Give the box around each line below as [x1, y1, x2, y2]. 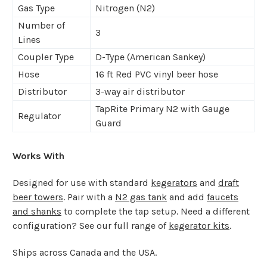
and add [167, 191, 207, 203]
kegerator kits [169, 220, 229, 232]
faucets [207, 191, 238, 203]
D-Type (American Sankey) [95, 51, 206, 63]
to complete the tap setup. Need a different [61, 206, 250, 218]
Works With [13, 150, 64, 162]
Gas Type [18, 2, 55, 14]
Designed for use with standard [13, 177, 151, 189]
